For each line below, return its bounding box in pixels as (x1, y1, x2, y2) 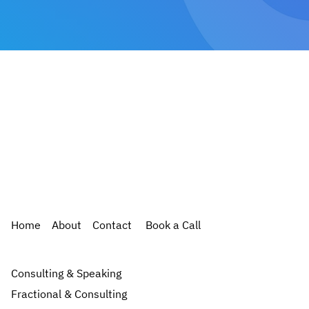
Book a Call (146, 218, 201, 232)
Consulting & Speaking (11, 266, 121, 281)
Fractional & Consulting (11, 287, 127, 301)
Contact (92, 218, 134, 232)
